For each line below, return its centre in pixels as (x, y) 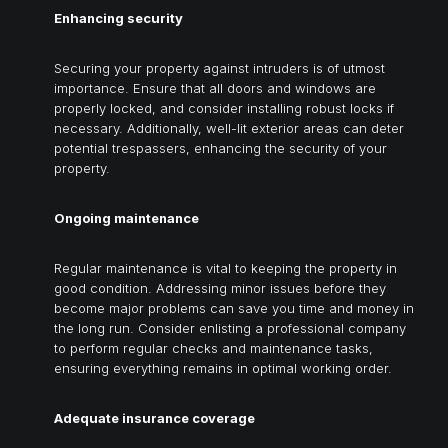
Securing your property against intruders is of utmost (219, 67)
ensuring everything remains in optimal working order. (223, 367)
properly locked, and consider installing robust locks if (224, 107)
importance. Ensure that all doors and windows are (215, 87)
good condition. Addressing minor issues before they (220, 287)
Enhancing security (118, 17)
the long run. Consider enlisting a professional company (230, 327)
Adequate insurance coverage (154, 417)
